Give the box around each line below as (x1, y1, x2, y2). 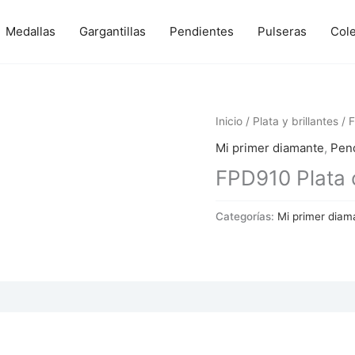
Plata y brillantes (253, 115, 338, 128)
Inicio (216, 115, 242, 128)
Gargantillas (79, 24, 146, 39)
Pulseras (258, 24, 307, 39)
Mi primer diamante (216, 139, 324, 155)
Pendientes (170, 24, 234, 39)
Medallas (6, 24, 55, 39)
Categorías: (216, 209, 277, 223)
